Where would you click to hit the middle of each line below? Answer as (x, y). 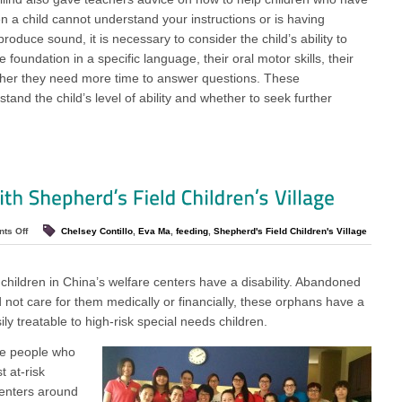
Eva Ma (154, 231)
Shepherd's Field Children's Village (290, 231)
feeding (192, 231)
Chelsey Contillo (97, 231)
